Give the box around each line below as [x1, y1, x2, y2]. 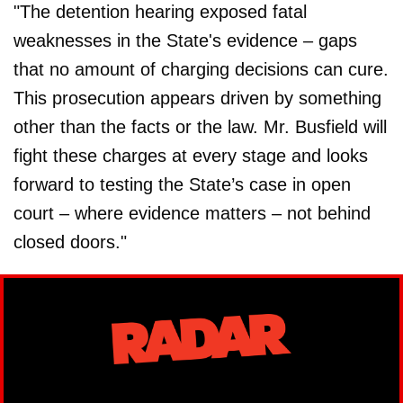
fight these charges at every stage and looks [13, 146, 368, 166]
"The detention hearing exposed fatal [13, 2, 307, 22]
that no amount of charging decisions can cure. [13, 59, 389, 80]
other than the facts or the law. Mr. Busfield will [13, 117, 387, 138]
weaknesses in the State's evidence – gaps [13, 31, 357, 51]
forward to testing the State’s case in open [13, 175, 351, 195]
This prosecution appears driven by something [13, 88, 381, 109]
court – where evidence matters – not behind [13, 203, 371, 224]
